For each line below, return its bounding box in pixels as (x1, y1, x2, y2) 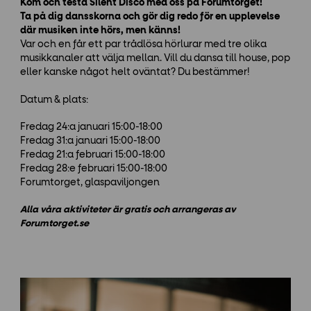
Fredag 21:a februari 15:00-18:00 (19, 149, 165, 160)
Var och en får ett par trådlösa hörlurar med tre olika (19, 40, 267, 50)
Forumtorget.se (19, 218, 89, 228)
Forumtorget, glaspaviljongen (19, 177, 160, 187)
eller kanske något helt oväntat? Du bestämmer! (19, 67, 250, 78)
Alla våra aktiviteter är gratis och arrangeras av (19, 204, 235, 215)
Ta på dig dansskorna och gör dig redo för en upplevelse (19, 12, 280, 22)
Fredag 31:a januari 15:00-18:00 (19, 135, 160, 146)
